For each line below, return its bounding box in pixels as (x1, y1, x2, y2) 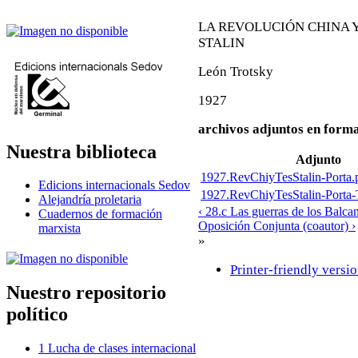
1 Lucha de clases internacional (38, 341, 196, 356)
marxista (38, 221, 81, 236)
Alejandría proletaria (38, 193, 141, 207)
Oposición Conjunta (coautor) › (198, 218, 356, 233)
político (6, 304, 68, 325)
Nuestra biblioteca (6, 141, 157, 162)
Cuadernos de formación (38, 207, 162, 221)
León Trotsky (198, 63, 276, 79)
